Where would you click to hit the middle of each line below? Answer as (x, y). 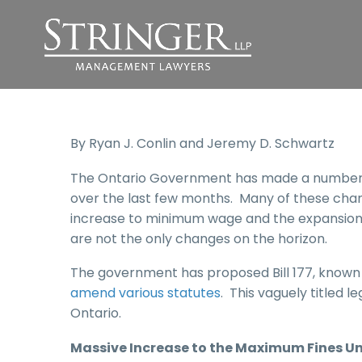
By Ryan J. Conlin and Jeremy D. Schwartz (202, 143)
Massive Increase (131, 347)
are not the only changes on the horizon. (199, 238)
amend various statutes (145, 293)
